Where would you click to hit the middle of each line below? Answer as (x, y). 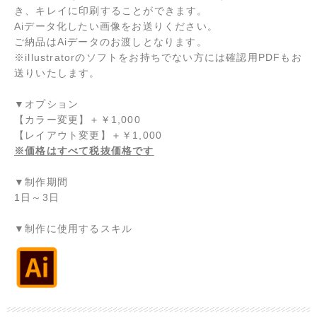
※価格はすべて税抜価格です (84, 150)
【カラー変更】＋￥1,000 (77, 119)
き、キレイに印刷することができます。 (111, 10)
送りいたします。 (57, 73)
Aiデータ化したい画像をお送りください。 (116, 26)
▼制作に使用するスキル (74, 228)
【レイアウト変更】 (63, 135)
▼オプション (47, 104)
